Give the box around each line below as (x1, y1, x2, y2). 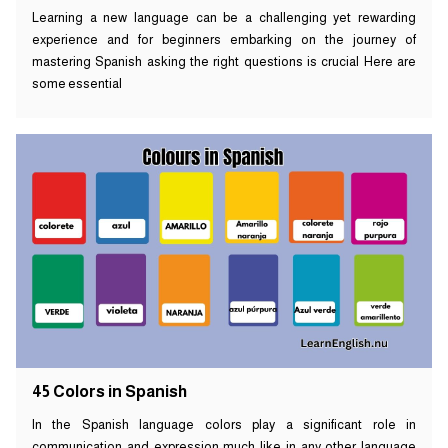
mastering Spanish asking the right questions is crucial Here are (32, 54, 416, 70)
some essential (32, 76, 122, 92)
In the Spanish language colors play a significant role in (32, 417, 416, 433)
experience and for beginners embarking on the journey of (32, 32, 416, 48)
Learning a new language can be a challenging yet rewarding (32, 10, 416, 26)
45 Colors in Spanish (32, 383, 187, 401)
